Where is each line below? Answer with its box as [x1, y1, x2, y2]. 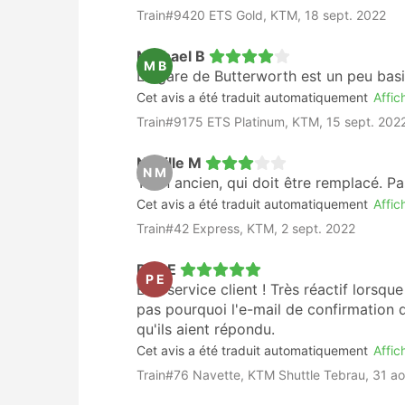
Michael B [137, 47, 205, 65]
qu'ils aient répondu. [137, 320, 275, 338]
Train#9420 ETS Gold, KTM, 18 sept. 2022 [137, 7, 386, 23]
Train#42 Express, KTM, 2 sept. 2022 [137, 221, 355, 236]
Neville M [137, 154, 202, 172]
